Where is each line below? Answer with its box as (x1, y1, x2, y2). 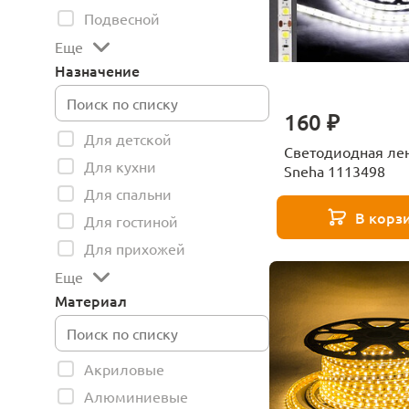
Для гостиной (84, 212, 178, 230)
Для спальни (84, 184, 172, 203)
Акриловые (84, 360, 164, 378)
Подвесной (84, 9, 160, 27)
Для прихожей (84, 239, 185, 257)
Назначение (55, 60, 140, 80)
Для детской (84, 130, 172, 148)
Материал (55, 290, 127, 310)
